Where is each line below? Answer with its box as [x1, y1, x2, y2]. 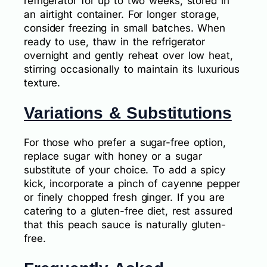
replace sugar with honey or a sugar [24, 150, 202, 163]
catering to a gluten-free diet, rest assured [24, 205, 232, 218]
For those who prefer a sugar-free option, [24, 136, 226, 149]
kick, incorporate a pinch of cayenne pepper [24, 178, 240, 190]
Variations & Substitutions [24, 103, 232, 122]
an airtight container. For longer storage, [24, 8, 219, 20]
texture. [24, 76, 61, 89]
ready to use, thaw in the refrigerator [24, 35, 206, 48]
